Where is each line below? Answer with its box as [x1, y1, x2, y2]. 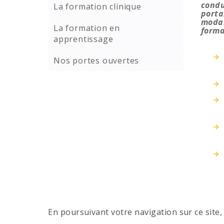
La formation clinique [53, 1, 141, 12]
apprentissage [53, 33, 113, 45]
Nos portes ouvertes [53, 55, 139, 66]
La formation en [53, 22, 120, 34]
